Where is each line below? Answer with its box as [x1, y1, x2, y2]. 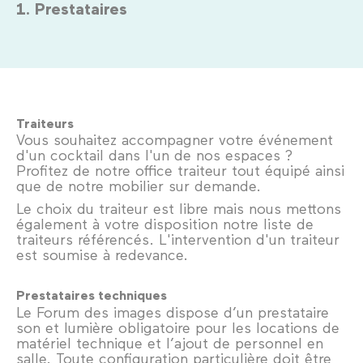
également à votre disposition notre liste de [16, 215, 314, 233]
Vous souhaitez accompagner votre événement [16, 130, 333, 149]
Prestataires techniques [16, 287, 167, 304]
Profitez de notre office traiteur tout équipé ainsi [16, 161, 344, 180]
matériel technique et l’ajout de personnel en [16, 333, 323, 352]
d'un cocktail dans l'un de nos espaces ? [16, 146, 293, 164]
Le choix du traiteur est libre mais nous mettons [16, 199, 341, 218]
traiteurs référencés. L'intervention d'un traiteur [16, 230, 340, 249]
